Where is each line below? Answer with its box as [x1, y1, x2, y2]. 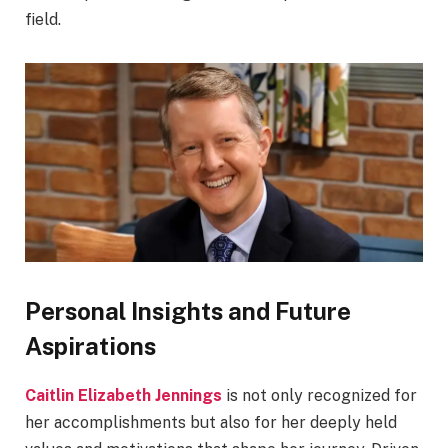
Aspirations [25, 332, 156, 361]
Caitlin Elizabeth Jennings [25, 386, 222, 406]
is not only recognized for [222, 386, 417, 406]
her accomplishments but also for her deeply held [25, 413, 397, 433]
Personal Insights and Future [25, 297, 351, 326]
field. [25, 10, 61, 30]
